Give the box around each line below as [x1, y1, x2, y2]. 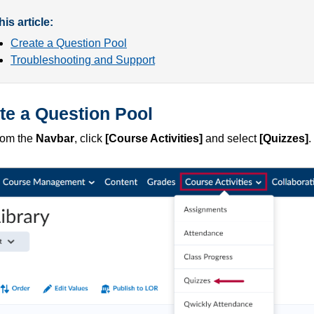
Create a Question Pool [11, 37, 127, 50]
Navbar [36, 132, 74, 145]
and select [203, 132, 259, 145]
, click [74, 132, 105, 145]
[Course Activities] [105, 132, 203, 145]
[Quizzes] [259, 132, 308, 145]
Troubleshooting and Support [11, 54, 155, 67]
